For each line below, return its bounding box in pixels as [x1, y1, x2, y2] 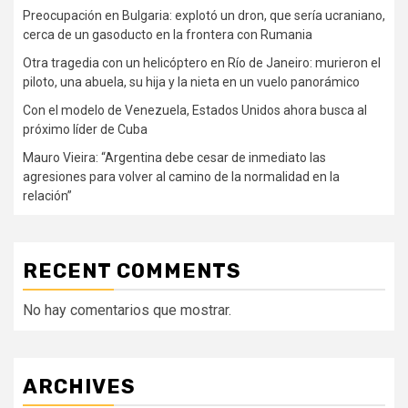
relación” [23, 188, 72, 203]
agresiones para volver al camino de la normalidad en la [23, 168, 340, 184]
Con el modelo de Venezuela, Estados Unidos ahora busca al [23, 102, 367, 117]
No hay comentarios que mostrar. [23, 301, 231, 319]
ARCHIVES [23, 373, 136, 399]
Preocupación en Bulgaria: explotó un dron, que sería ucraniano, [23, 7, 385, 23]
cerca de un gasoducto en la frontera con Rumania [23, 26, 312, 42]
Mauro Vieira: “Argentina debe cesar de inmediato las [23, 149, 326, 165]
